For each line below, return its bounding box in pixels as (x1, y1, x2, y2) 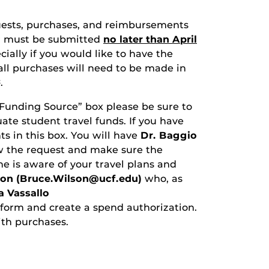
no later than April (103, 34, 197, 46)
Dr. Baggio (141, 130, 197, 142)
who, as (142, 173, 183, 185)
